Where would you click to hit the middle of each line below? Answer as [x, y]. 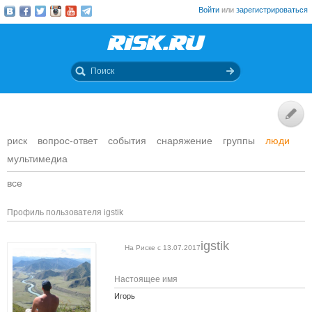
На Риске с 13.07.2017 [163, 248]
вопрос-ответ [68, 141]
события [127, 141]
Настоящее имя [146, 279]
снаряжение [185, 141]
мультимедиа [37, 159]
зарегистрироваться [272, 10]
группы [239, 141]
